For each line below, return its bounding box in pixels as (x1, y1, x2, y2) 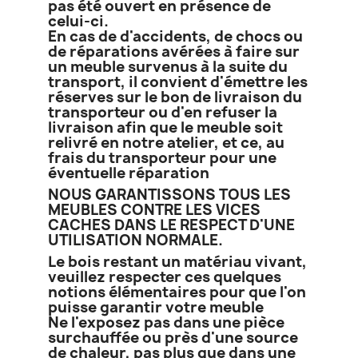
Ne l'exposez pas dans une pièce (48, 312, 284, 332)
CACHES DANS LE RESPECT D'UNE (48, 214, 295, 235)
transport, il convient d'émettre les (48, 71, 308, 92)
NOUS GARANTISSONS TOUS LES (48, 184, 291, 205)
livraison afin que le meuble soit (48, 117, 283, 137)
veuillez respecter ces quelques (48, 266, 281, 287)
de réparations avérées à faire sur (48, 41, 300, 62)
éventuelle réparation (48, 162, 209, 183)
